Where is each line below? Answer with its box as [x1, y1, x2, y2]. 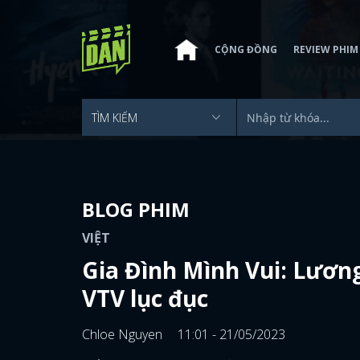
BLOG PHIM [82, 196, 190, 223]
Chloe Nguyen [82, 325, 166, 343]
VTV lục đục [82, 283, 208, 313]
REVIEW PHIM [293, 42, 358, 56]
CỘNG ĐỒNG [215, 42, 277, 56]
